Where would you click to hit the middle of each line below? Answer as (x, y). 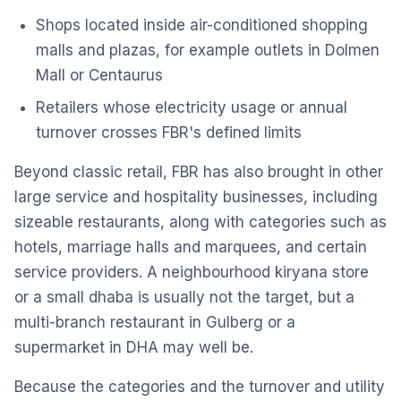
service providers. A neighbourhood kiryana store (192, 272)
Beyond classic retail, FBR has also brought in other (199, 172)
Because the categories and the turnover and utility (200, 387)
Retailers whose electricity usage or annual (192, 107)
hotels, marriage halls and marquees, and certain (191, 247)
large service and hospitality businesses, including (196, 197)
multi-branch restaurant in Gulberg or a (155, 322)
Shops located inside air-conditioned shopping (202, 25)
